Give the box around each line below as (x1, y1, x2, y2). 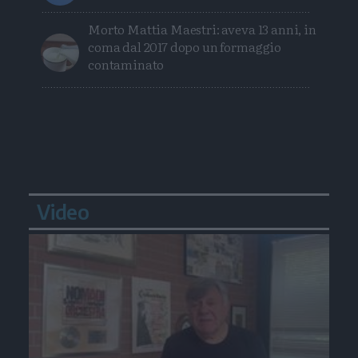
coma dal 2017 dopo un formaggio (88, 37, 282, 57)
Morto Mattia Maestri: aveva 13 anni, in (88, 19, 316, 39)
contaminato (88, 54, 165, 74)
